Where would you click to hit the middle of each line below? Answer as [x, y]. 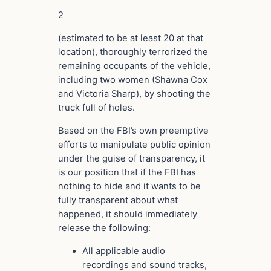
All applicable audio [124, 251]
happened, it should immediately [128, 214]
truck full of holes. [96, 108]
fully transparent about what [118, 201]
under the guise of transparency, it [132, 159]
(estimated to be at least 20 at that [131, 38]
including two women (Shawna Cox [133, 80]
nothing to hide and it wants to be [129, 187]
